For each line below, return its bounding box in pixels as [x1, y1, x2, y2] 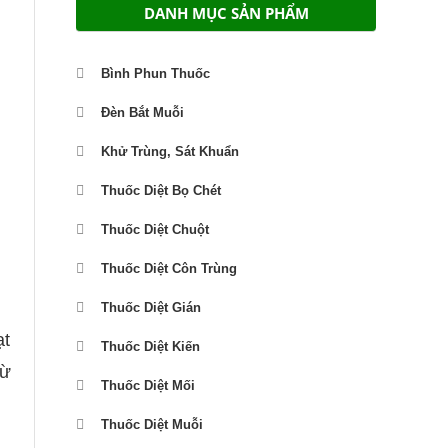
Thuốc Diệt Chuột [101, 221, 209, 237]
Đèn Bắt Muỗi [101, 104, 184, 120]
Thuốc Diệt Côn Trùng [101, 260, 237, 276]
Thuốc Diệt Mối [101, 377, 195, 393]
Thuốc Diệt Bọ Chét [101, 182, 221, 198]
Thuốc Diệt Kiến [101, 338, 200, 354]
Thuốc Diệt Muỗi [101, 416, 203, 432]
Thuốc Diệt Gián [101, 299, 201, 315]
